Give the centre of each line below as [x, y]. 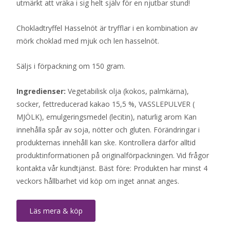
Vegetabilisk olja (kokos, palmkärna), [127, 91]
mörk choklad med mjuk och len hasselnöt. [89, 41]
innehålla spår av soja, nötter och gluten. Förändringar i [108, 129]
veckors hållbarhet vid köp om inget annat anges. [98, 181]
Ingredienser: [41, 91]
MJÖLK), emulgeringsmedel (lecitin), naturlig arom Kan [107, 117]
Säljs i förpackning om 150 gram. [72, 66]
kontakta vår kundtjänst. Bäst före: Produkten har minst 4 [112, 168]
